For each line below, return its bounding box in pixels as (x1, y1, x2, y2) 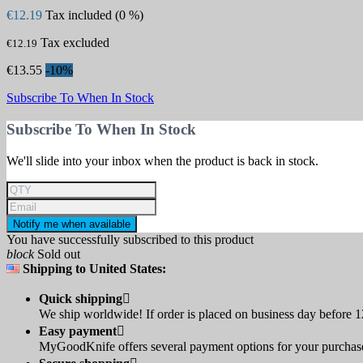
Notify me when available (13, 217, 130, 230)
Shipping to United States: (19, 261, 166, 275)
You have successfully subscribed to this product (6, 232, 254, 246)
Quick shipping (39, 291, 122, 305)
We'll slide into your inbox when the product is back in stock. (6, 153, 318, 168)
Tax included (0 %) (45, 8, 143, 23)
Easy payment (39, 323, 117, 338)
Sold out (34, 246, 80, 261)
